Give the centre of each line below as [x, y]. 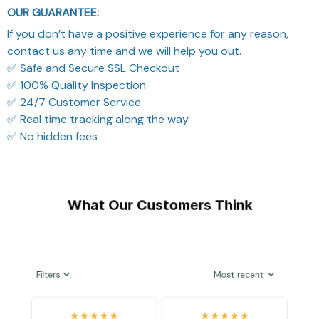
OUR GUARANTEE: [53, 12]
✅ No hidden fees [52, 136]
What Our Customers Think [159, 205]
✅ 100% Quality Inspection [77, 85]
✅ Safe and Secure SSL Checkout [93, 68]
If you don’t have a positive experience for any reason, [148, 33]
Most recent [251, 248]
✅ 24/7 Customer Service [74, 102]
